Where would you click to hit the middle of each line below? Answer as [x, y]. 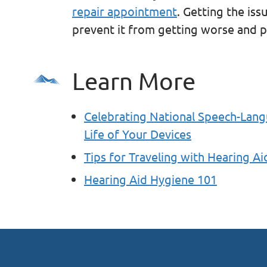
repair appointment [124, 11]
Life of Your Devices [137, 133]
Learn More [133, 80]
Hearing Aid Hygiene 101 [150, 179]
